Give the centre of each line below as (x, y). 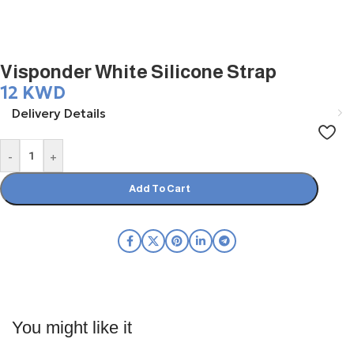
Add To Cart (159, 188)
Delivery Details (59, 113)
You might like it (72, 328)
